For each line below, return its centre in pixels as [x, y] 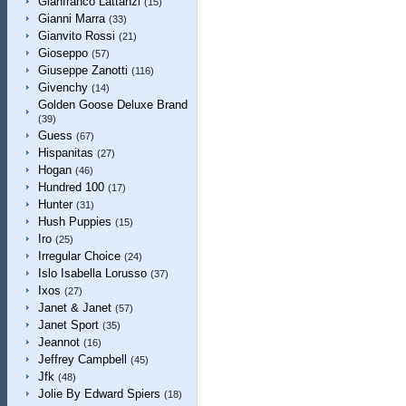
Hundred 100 [71, 187]
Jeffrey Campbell [82, 359]
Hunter [55, 204]
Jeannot [58, 342]
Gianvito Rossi [76, 36]
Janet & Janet [74, 308]
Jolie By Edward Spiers [99, 394]
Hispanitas [65, 153]
